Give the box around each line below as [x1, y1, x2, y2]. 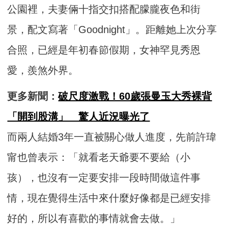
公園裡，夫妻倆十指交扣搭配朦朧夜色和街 [7, 4, 201, 15]
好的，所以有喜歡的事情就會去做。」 [7, 213, 181, 224]
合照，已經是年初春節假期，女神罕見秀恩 [7, 44, 201, 56]
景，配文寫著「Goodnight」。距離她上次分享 [7, 24, 217, 36]
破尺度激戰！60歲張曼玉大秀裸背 [58, 91, 212, 102]
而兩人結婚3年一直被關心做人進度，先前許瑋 [7, 131, 217, 143]
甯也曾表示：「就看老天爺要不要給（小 [7, 152, 191, 163]
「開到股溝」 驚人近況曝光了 [7, 111, 150, 123]
